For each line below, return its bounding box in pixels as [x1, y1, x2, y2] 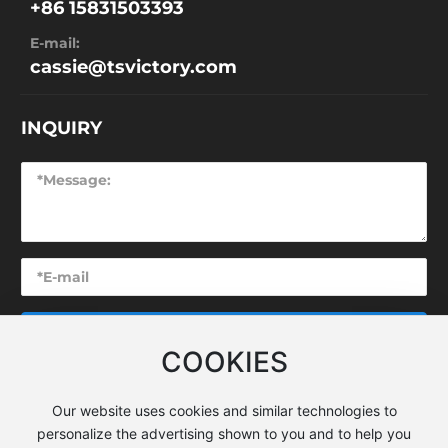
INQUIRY [21, 116, 103, 139]
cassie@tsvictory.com [30, 55, 238, 78]
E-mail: [30, 33, 81, 52]
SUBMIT [195, 321, 253, 340]
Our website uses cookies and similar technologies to [51, 402, 397, 419]
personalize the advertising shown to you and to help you [37, 425, 411, 442]
